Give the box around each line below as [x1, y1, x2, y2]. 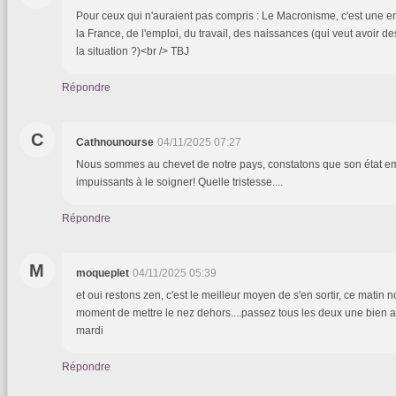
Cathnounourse [76, 135, 154, 148]
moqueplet [76, 266, 129, 279]
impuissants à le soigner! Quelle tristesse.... [76, 175, 283, 188]
